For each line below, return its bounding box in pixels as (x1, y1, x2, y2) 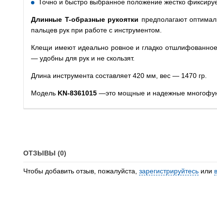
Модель (31, 89, 58, 97)
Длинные (31, 15, 65, 23)
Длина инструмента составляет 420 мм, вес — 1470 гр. (31, 72, 207, 79)
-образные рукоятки (68, 15, 139, 23)
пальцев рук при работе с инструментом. (31, 26, 162, 34)
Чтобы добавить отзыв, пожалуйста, (23, 167, 139, 175)
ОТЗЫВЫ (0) (23, 149, 66, 157)
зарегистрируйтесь (139, 167, 199, 175)
